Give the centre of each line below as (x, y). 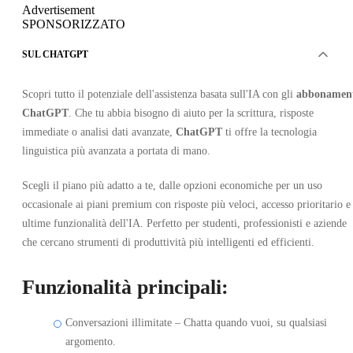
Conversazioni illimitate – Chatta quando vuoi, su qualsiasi (196, 322)
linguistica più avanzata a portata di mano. (116, 150)
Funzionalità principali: (125, 287)
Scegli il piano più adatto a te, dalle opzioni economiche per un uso (172, 185)
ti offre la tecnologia (269, 132)
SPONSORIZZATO (74, 24)
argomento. (91, 341)
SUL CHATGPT (55, 54)
